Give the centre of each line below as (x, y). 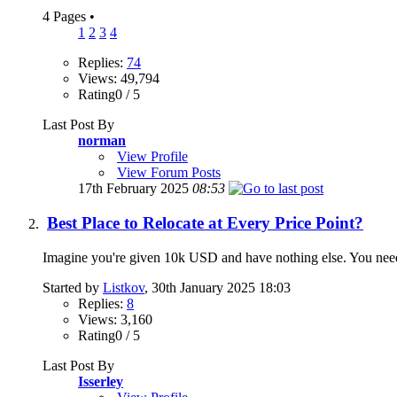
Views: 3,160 (115, 319)
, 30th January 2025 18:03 (218, 287)
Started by (73, 287)
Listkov (124, 287)
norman (102, 141)
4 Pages (66, 17)
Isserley (101, 381)
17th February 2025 (135, 189)
